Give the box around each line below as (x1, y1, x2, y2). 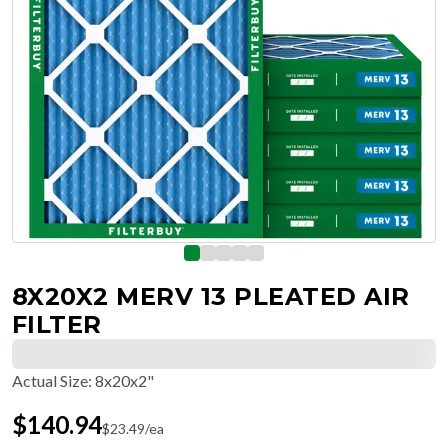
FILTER (12, 310, 102, 339)
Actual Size (12, 371, 88, 390)
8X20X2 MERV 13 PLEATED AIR (12, 282, 410, 311)
